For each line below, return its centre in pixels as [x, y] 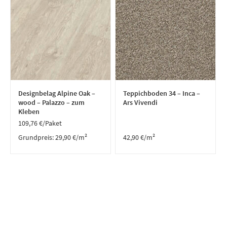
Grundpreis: [37, 137]
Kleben [29, 111]
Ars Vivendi [141, 102]
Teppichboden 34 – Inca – [162, 93]
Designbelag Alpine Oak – [57, 93]
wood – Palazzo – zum [52, 102]
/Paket [52, 123]
